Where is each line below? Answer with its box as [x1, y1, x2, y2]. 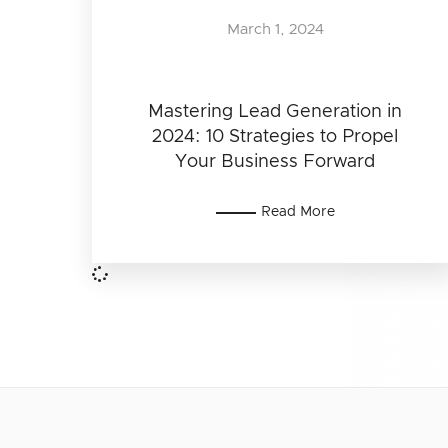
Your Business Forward [175, 152, 376, 171]
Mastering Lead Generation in [148, 102, 403, 121]
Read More [260, 204, 335, 219]
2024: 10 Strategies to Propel [152, 127, 399, 146]
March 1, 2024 [226, 21, 324, 37]
